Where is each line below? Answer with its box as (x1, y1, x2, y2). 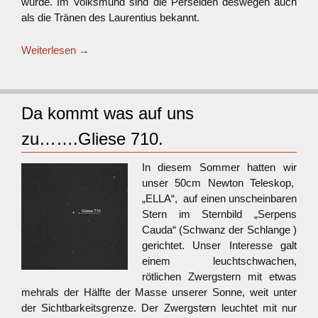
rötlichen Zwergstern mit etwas (142, 270, 297, 283)
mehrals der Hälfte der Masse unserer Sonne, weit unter (21, 286, 297, 298)
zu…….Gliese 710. (21, 129, 163, 148)
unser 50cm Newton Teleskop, (142, 177, 297, 189)
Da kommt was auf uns (21, 104, 194, 123)
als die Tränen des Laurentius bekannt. (21, 11, 199, 23)
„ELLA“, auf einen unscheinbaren (142, 192, 297, 204)
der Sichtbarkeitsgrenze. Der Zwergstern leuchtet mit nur (21, 302, 297, 314)
